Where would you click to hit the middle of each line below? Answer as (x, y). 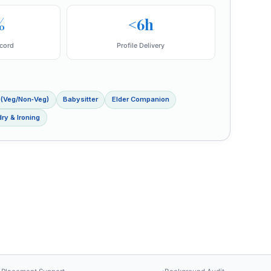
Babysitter (80, 100)
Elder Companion (140, 100)
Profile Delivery (141, 46)
